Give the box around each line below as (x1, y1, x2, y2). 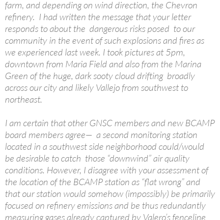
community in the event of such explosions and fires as (5, 34, 204, 46)
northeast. (5, 93, 42, 105)
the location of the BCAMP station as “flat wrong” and (5, 175, 200, 188)
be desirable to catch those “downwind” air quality (5, 152, 190, 164)
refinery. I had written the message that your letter (5, 10, 191, 23)
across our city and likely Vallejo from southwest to (5, 81, 188, 93)
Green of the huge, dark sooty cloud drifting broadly (5, 69, 195, 82)
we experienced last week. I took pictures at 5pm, (5, 46, 185, 58)
